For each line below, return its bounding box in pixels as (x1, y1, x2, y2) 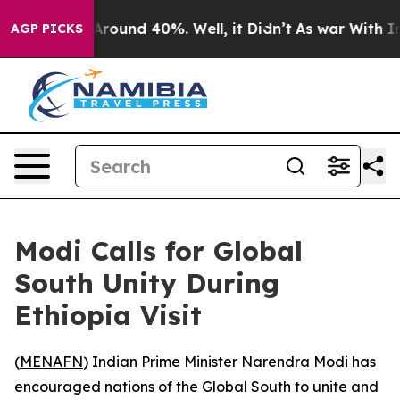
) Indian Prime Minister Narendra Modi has (83, 353, 376, 371)
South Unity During (14, 266, 279, 300)
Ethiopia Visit (14, 298, 202, 332)
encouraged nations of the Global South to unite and (14, 378, 379, 396)
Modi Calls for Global (14, 234, 303, 268)
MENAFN (20, 353, 83, 371)
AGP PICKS (11, 21, 83, 37)
